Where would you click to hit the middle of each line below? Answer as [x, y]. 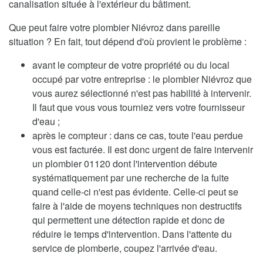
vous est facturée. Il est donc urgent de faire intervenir [143, 150]
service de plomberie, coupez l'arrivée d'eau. [125, 248]
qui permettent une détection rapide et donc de [129, 220]
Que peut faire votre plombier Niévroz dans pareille [114, 28]
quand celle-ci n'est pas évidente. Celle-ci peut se [135, 192]
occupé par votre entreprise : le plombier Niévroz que [142, 79]
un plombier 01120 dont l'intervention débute [125, 164]
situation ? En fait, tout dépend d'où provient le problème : [128, 42]
